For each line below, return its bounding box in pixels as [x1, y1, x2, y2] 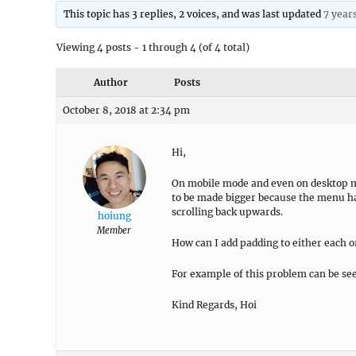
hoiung [97, 210, 131, 222]
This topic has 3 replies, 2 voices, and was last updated [64, 8, 324, 20]
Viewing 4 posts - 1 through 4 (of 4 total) [56, 41, 250, 53]
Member [97, 225, 131, 236]
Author [93, 76, 128, 88]
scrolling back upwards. [172, 206, 283, 218]
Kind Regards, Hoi [172, 299, 257, 311]
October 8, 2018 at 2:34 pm [63, 104, 190, 116]
